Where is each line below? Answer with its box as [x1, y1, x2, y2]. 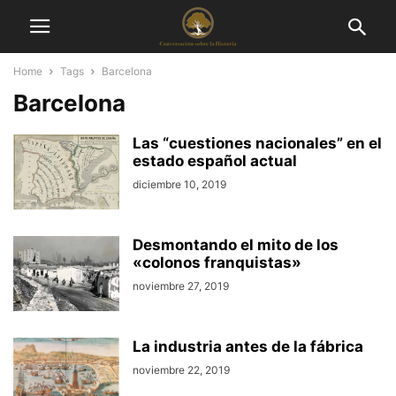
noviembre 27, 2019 [133, 279, 229, 293]
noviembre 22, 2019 [133, 363, 230, 377]
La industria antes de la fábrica [133, 338, 363, 355]
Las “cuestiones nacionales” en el [133, 134, 382, 152]
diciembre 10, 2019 [133, 178, 226, 191]
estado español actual [133, 152, 297, 170]
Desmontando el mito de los [133, 236, 339, 254]
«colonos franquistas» [133, 254, 301, 271]
